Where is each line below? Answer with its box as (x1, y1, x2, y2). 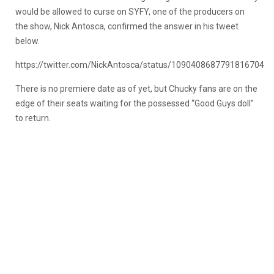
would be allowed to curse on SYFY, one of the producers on (15, 6, 245, 17)
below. (15, 35, 40, 46)
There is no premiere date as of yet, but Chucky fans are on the (15, 83, 257, 94)
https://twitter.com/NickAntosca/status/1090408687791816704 (15, 59, 264, 70)
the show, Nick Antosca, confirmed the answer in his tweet (15, 21, 239, 31)
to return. (15, 113, 51, 123)
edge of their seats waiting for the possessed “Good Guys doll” (15, 98, 254, 108)
